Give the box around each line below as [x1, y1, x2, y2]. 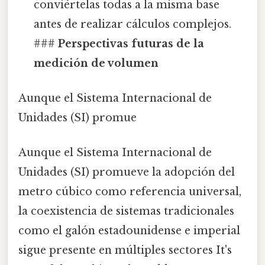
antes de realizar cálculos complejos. [34, 17, 232, 31]
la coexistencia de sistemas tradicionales [18, 205, 234, 218]
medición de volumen [34, 56, 159, 70]
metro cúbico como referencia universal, [18, 185, 241, 199]
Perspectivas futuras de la [58, 37, 205, 50]
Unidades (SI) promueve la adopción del [18, 166, 235, 179]
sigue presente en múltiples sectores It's [18, 244, 232, 257]
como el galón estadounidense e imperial [18, 224, 240, 238]
